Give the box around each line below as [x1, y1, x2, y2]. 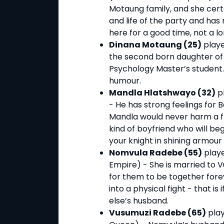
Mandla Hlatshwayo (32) [109, 87, 215, 99]
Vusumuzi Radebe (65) [109, 207, 206, 219]
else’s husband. [109, 195, 168, 207]
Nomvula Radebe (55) [109, 147, 202, 159]
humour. [109, 75, 141, 87]
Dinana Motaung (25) [109, 39, 201, 51]
